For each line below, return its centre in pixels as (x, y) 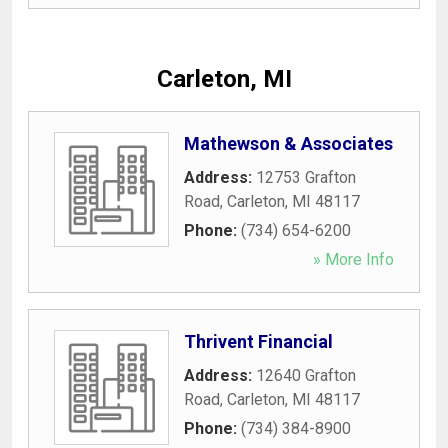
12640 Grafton (306, 375)
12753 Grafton (306, 177)
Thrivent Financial (258, 341)
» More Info (353, 259)
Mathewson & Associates (288, 143)
